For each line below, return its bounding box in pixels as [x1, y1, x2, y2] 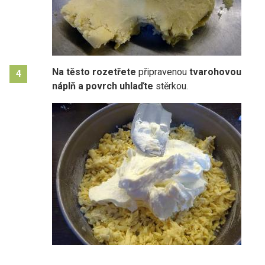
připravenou [136, 66, 189, 77]
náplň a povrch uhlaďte [52, 80, 153, 92]
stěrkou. [153, 80, 188, 92]
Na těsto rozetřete [52, 66, 136, 77]
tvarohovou [189, 66, 241, 77]
